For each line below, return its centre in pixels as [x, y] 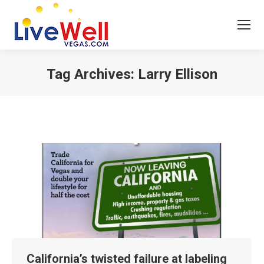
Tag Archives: [92, 74]
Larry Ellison [178, 74]
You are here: [158, 92]
